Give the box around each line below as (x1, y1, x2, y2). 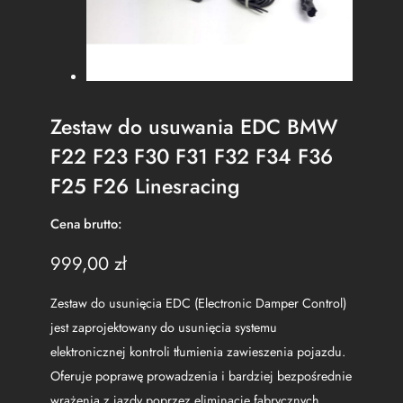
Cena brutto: (50, 214, 122, 235)
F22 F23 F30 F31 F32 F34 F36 (50, 140, 333, 172)
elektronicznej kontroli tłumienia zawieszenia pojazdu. (50, 342, 345, 361)
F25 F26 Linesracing (50, 170, 240, 201)
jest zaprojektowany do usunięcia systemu (50, 318, 277, 336)
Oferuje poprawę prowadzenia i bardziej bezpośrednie (50, 366, 352, 385)
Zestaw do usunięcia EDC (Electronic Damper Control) (50, 293, 346, 312)
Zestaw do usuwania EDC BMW (50, 111, 338, 142)
